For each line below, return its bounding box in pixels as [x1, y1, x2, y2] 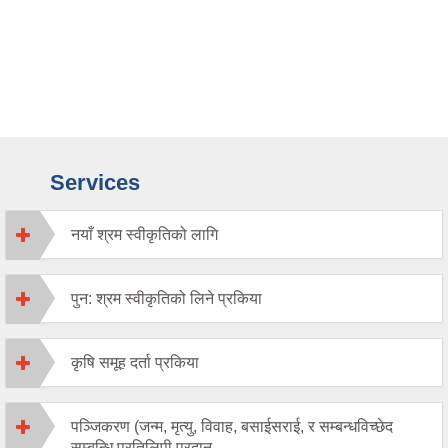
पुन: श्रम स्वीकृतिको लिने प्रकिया [71, 290, 262, 308]
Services [50, 170, 140, 196]
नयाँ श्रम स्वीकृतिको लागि [71, 226, 218, 244]
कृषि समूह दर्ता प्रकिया [71, 354, 199, 372]
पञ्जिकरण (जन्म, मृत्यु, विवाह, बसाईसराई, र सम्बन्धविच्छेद [71, 418, 393, 436]
